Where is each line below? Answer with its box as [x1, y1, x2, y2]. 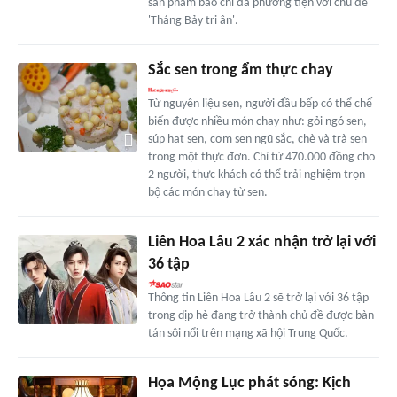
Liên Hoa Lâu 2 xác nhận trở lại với [147, 234, 376, 252]
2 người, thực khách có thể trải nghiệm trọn [147, 168, 365, 183]
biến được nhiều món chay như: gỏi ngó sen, [147, 115, 367, 129]
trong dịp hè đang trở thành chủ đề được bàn [147, 309, 374, 323]
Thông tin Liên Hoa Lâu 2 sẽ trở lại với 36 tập [147, 292, 369, 306]
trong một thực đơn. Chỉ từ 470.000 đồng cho [147, 151, 375, 165]
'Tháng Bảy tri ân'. [147, 14, 238, 28]
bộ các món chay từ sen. [147, 186, 268, 200]
